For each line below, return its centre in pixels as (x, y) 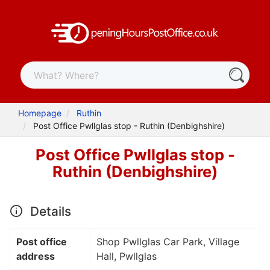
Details (49, 211)
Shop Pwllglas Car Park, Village (168, 241)
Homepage (40, 113)
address (36, 256)
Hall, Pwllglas (127, 256)
